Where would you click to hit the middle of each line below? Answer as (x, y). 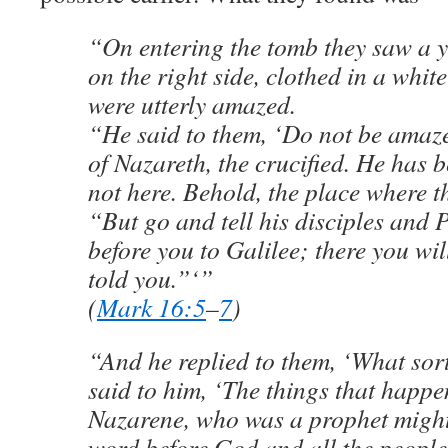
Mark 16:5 (151, 307)
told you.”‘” (150, 278)
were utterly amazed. (192, 104)
